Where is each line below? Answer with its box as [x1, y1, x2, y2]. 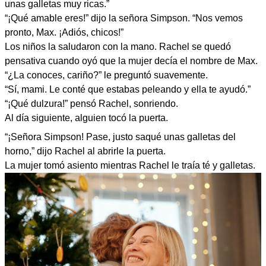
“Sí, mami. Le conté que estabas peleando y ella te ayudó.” [5, 84, 251, 94]
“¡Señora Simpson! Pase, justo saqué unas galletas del [5, 131, 236, 142]
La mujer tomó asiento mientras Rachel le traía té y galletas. [5, 160, 255, 170]
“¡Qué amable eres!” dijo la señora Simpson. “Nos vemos [5, 12, 243, 23]
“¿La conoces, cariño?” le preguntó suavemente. [5, 69, 208, 80]
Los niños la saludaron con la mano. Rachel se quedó [5, 41, 231, 52]
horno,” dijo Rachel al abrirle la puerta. [5, 145, 166, 156]
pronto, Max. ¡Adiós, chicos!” [5, 27, 123, 37]
